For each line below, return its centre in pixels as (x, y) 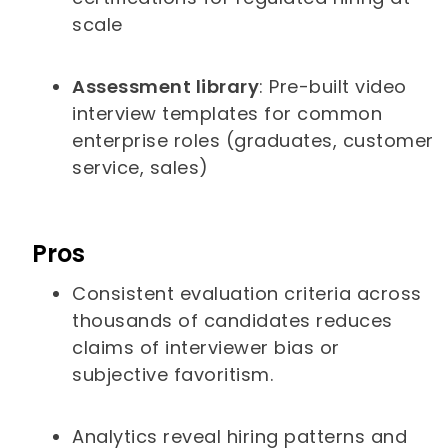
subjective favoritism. (173, 374)
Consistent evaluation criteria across (247, 293)
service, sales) (140, 167)
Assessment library (166, 86)
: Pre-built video (333, 86)
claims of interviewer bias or (206, 347)
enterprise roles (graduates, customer (253, 140)
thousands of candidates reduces (232, 320)
